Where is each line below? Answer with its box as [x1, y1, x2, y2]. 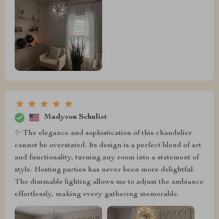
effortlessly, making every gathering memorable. [15, 190, 179, 198]
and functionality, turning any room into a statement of [15, 153, 199, 162]
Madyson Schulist [44, 113, 107, 122]
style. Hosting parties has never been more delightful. [15, 166, 195, 174]
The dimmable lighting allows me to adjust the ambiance [15, 178, 204, 186]
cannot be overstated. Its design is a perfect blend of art [15, 141, 201, 150]
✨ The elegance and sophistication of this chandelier [15, 129, 192, 137]
